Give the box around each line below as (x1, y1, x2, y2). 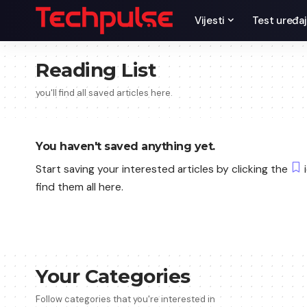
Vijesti (195, 14, 225, 27)
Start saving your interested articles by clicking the (36, 162, 291, 176)
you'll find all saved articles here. (36, 87, 173, 99)
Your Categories (36, 265, 191, 288)
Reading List (36, 58, 156, 82)
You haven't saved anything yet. (36, 140, 215, 153)
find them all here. (36, 180, 123, 194)
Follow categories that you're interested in (36, 293, 215, 305)
